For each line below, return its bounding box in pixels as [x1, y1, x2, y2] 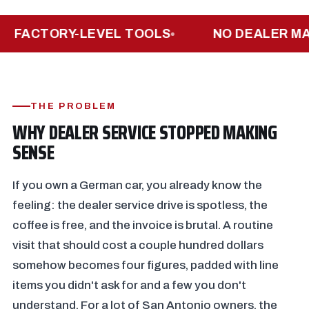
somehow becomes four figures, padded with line [12, 259, 279, 272]
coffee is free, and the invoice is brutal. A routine [12, 219, 273, 232]
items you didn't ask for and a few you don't [12, 279, 246, 292]
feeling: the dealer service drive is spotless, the [12, 199, 268, 212]
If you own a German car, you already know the [12, 179, 262, 192]
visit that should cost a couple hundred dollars [12, 239, 263, 252]
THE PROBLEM [30, 101, 117, 111]
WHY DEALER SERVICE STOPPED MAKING [12, 117, 277, 148]
